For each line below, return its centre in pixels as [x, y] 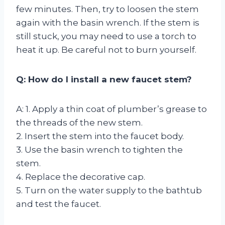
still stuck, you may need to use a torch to [106, 36]
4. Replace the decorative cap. [81, 177]
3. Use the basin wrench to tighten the [99, 149]
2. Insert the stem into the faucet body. [100, 136]
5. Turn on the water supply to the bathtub [109, 190]
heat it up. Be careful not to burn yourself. [106, 49]
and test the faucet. [59, 204]
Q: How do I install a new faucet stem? [104, 79]
